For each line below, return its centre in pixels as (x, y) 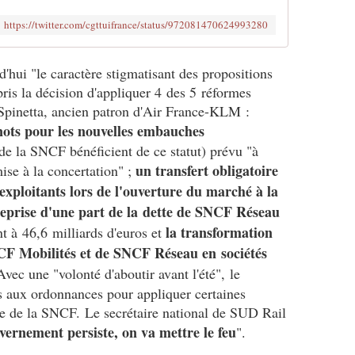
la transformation (219, 232)
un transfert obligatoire (207, 170)
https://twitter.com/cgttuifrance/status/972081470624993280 (136, 25)
